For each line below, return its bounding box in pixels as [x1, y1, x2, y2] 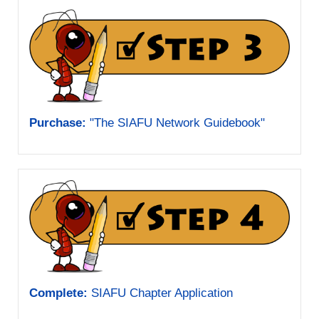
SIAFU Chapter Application [88, 286, 233, 300]
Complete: [29, 286, 88, 300]
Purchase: [29, 115, 86, 130]
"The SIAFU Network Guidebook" [86, 115, 265, 130]
